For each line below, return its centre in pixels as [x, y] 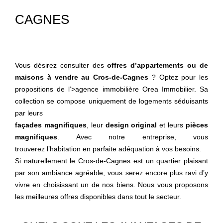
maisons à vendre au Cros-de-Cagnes [82, 77]
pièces [197, 125]
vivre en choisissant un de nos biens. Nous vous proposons [111, 185]
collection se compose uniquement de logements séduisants [111, 101]
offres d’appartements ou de [158, 65]
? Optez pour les [178, 77]
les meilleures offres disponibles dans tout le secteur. [98, 197]
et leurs [171, 125]
